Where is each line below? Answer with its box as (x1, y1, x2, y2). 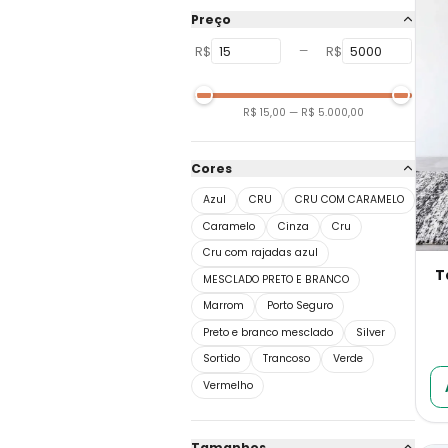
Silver (355, 324, 385, 340)
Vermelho (202, 377, 253, 393)
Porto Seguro (266, 298, 333, 314)
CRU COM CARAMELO (294, 192, 404, 208)
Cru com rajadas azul (202, 245, 318, 261)
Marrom (202, 298, 244, 314)
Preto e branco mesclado (202, 324, 333, 340)
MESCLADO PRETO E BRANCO (202, 271, 349, 287)
